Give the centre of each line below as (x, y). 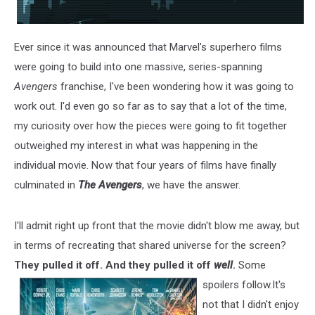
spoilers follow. (237, 284)
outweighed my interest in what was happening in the (136, 145)
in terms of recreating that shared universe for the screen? (150, 245)
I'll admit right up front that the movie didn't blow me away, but (157, 225)
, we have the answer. (191, 185)
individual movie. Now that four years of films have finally (145, 165)
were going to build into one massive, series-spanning (138, 66)
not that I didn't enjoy (251, 304)
